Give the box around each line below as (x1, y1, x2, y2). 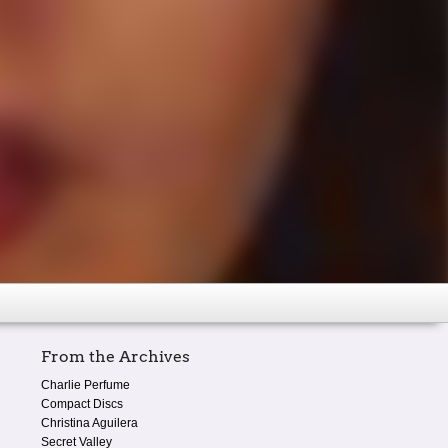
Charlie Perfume (41, 377, 130, 392)
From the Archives (41, 346, 190, 366)
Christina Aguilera (41, 415, 138, 430)
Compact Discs (41, 396, 123, 411)
